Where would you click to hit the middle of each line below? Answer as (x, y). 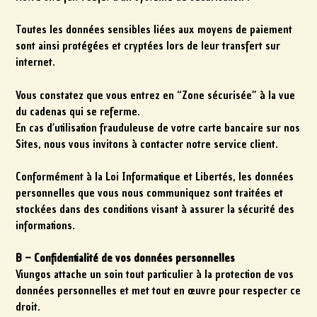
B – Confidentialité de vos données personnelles (126, 259)
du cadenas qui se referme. (78, 111)
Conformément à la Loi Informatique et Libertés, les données (155, 177)
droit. (28, 307)
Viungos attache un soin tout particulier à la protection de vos (155, 275)
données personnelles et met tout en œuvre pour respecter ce (158, 291)
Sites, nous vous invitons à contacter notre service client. (147, 144)
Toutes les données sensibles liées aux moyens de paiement (154, 30)
